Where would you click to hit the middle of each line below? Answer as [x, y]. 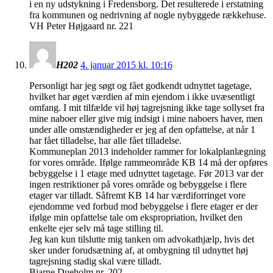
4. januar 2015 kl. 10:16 [126, 65]
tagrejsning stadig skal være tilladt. [95, 261]
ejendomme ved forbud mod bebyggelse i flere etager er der [144, 206]
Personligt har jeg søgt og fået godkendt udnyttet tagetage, [140, 85]
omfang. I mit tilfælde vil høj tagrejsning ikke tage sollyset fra [147, 107]
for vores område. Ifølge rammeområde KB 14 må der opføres [148, 162]
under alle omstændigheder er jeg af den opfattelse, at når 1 [142, 129]
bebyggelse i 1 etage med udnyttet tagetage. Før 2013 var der [146, 173]
